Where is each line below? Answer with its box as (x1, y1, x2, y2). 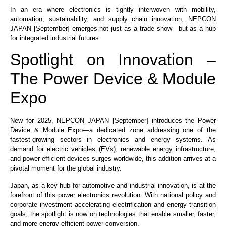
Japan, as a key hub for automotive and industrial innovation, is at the (10, 181, 216, 189)
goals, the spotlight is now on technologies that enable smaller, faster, (10, 210, 216, 218)
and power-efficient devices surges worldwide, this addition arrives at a (10, 155, 216, 163)
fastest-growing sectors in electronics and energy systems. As (10, 136, 216, 144)
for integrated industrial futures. (10, 34, 101, 42)
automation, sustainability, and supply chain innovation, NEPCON (10, 15, 216, 23)
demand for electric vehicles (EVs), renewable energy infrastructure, (10, 145, 216, 153)
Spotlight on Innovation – (10, 50, 216, 69)
